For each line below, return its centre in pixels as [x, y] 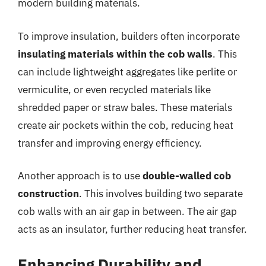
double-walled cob [187, 176]
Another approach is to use [80, 176]
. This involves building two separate [161, 194]
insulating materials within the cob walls [115, 54]
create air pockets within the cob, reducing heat [126, 125]
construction [48, 194]
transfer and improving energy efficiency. [110, 143]
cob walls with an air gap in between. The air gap [127, 211]
